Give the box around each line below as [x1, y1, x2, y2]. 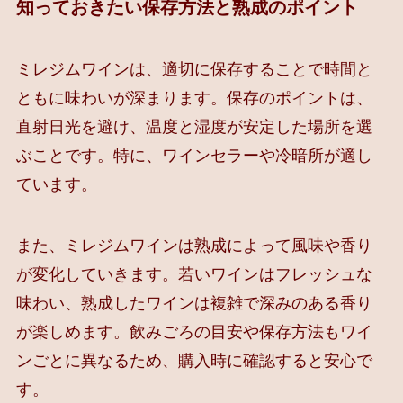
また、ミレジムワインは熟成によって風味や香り [15, 237, 372, 255]
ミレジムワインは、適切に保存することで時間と [15, 60, 372, 79]
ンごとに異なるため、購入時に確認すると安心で [15, 352, 372, 371]
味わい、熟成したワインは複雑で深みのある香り [15, 294, 372, 313]
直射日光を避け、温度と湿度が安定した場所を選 [15, 118, 372, 137]
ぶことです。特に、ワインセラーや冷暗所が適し [15, 147, 372, 166]
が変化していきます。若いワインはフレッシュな [15, 265, 372, 284]
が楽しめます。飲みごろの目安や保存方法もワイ [15, 323, 372, 342]
